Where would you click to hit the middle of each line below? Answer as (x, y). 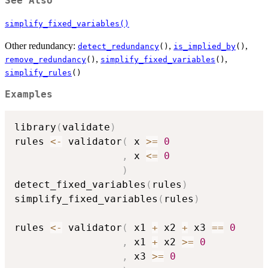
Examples (29, 95)
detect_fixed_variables (80, 184)
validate (86, 127)
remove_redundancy (45, 60)
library (35, 127)
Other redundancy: (41, 46)
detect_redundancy (118, 47)
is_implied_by (205, 47)
